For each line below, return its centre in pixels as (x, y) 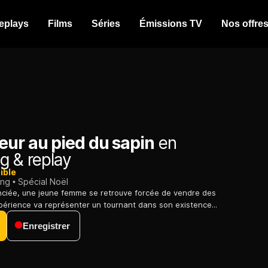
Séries (106, 24)
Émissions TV (171, 24)
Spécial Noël (43, 182)
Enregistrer (46, 226)
